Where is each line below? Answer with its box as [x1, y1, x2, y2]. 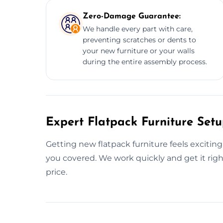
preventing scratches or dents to [83, 35, 196, 44]
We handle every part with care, [83, 24, 193, 33]
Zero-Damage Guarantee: [83, 12, 181, 20]
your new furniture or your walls [83, 46, 195, 55]
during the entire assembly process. [83, 57, 207, 66]
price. [46, 167, 67, 177]
